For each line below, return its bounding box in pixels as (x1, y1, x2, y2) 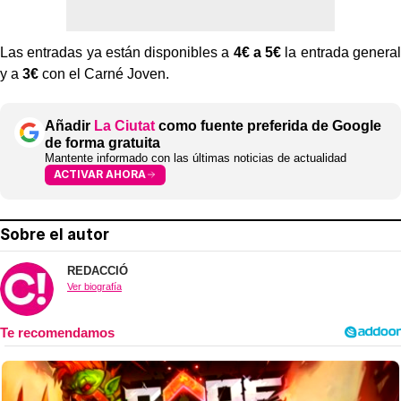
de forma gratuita (45, 134, 160, 150)
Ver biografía (67, 280, 122, 292)
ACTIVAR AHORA (54, 167, 146, 182)
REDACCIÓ (67, 263, 128, 277)
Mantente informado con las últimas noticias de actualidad (45, 150, 346, 165)
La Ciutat (94, 117, 155, 133)
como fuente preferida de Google (155, 117, 381, 133)
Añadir (45, 117, 94, 133)
